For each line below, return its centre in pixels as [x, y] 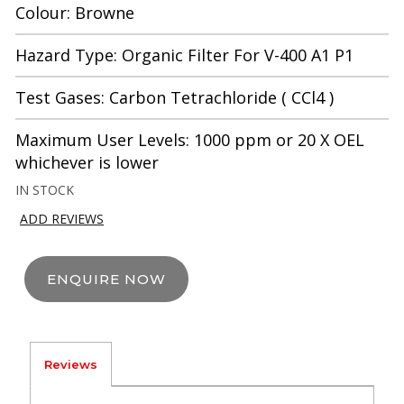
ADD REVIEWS [62, 218]
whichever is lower [87, 163]
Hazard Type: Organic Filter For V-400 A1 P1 [184, 55]
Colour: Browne [75, 13]
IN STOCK [45, 190]
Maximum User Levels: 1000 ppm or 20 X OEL [190, 140]
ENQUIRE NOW [106, 279]
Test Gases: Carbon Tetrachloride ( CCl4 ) [174, 98]
